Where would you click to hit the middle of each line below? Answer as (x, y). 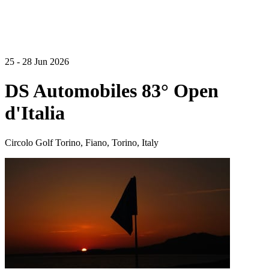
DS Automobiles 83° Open (112, 91)
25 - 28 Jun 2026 (37, 62)
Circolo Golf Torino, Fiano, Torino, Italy (82, 142)
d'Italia (35, 113)
